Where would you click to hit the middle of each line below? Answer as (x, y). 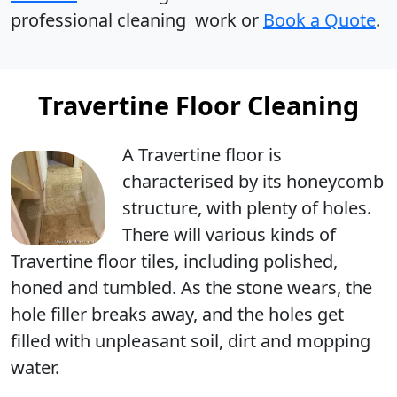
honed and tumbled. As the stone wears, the (191, 288)
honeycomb (335, 181)
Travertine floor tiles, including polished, (174, 261)
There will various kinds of (229, 234)
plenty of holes (307, 208)
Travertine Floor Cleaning (198, 105)
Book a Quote (319, 20)
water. (35, 367)
